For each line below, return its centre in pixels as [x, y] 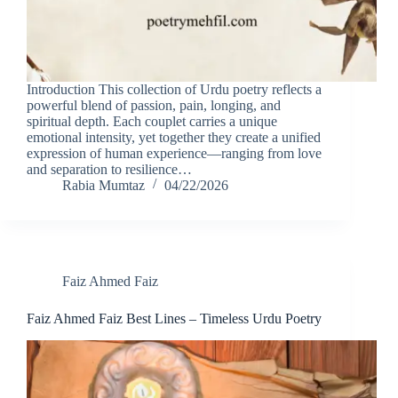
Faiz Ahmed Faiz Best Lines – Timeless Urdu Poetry [174, 319]
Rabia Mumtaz [103, 186]
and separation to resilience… [109, 170]
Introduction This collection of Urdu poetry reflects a [174, 90]
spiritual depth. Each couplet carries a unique [152, 122]
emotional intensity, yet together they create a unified [174, 138]
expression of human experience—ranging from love [174, 154]
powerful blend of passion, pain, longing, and [154, 106]
